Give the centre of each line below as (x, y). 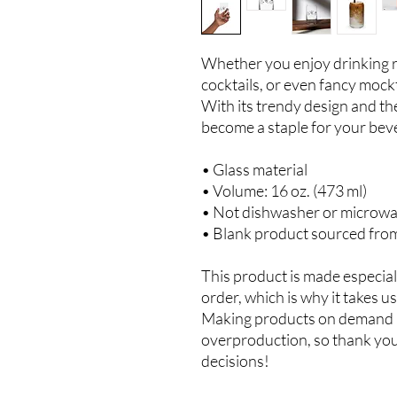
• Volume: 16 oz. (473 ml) (284, 191)
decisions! (235, 361)
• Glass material (254, 169)
